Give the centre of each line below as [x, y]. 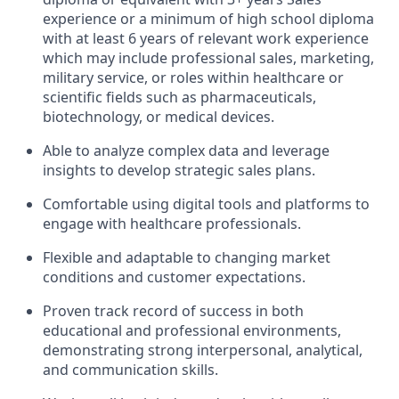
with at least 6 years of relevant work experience [206, 38]
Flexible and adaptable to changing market [187, 257]
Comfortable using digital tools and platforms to [206, 204]
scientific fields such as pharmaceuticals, [179, 97]
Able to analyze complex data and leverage [186, 151]
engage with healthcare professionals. [172, 224]
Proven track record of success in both [173, 311]
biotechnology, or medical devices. [159, 117]
